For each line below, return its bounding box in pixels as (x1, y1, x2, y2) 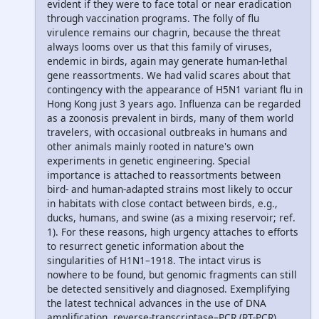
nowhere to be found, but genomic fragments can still (47, 268, 297, 282)
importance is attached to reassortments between (47, 168, 281, 182)
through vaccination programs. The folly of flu (47, 11, 259, 26)
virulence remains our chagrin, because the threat (47, 26, 281, 40)
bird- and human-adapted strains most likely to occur (47, 182, 293, 197)
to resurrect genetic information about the (47, 239, 244, 253)
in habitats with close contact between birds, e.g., (47, 197, 278, 211)
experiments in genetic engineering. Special (47, 154, 251, 168)
